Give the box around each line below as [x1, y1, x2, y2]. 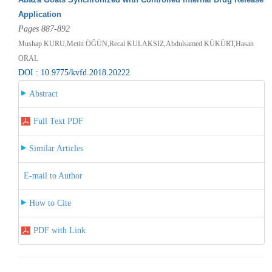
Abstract [29, 89, 58, 98]
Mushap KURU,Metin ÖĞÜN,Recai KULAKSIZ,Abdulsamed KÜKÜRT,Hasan [18, 39, 254, 48]
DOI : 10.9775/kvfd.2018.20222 [18, 67, 130, 77]
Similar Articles [29, 143, 83, 153]
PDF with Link [33, 225, 86, 235]
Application [18, 9, 61, 19]
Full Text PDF [33, 116, 83, 126]
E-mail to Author [23, 171, 83, 180]
